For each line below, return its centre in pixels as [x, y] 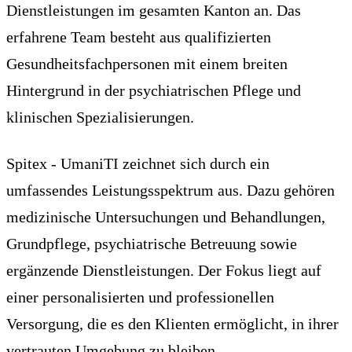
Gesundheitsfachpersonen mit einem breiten [147, 63]
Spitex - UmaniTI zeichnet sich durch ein [138, 163]
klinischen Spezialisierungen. [100, 117]
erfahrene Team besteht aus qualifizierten [139, 37]
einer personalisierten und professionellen [140, 297]
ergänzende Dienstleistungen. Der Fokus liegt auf [164, 270]
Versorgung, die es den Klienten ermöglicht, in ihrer [172, 323]
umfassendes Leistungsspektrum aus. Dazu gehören [170, 190]
